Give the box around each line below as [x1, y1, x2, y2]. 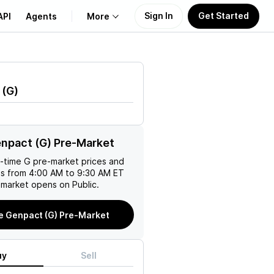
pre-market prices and [31, 156, 124, 166]
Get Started [198, 10, 249, 21]
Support [17, 122, 56, 135]
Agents [26, 10, 57, 21]
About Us [17, 63, 61, 76]
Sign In [144, 10, 173, 21]
